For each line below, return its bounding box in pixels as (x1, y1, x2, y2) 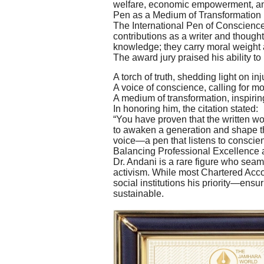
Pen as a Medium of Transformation (113, 9, 261, 20)
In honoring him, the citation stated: (113, 103, 258, 114)
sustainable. (113, 188, 164, 199)
